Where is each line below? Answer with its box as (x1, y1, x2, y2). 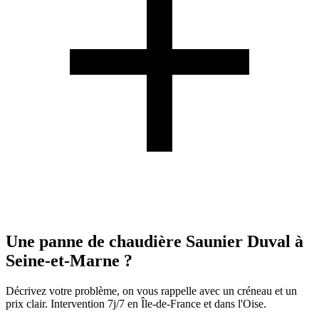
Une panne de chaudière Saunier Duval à (6, 232, 303, 251)
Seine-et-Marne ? (6, 251, 132, 271)
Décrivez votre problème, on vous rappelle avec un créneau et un (6, 285, 297, 298)
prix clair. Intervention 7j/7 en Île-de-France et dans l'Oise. (6, 298, 266, 310)
